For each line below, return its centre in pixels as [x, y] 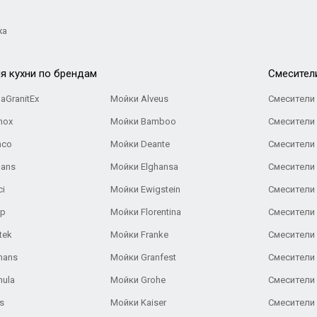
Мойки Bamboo [144, 121]
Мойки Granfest [144, 257]
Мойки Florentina [146, 212]
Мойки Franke [140, 235]
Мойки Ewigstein [146, 189]
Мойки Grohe [138, 280]
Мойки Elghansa [145, 167]
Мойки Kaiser [139, 302]
